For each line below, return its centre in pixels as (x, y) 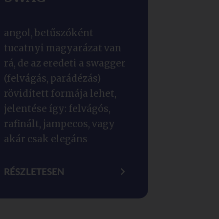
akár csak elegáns (45, 139)
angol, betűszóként (48, 33)
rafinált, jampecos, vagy (59, 124)
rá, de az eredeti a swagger (65, 63)
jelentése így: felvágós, (57, 109)
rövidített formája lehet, (60, 93)
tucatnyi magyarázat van (62, 48)
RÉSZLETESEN (34, 173)
